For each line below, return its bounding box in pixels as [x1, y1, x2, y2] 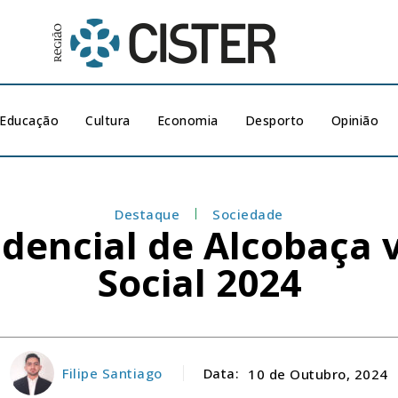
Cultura [85, 112, 131, 129]
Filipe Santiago [62, 364, 163, 382]
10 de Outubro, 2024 [248, 364, 388, 383]
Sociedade [212, 205, 283, 223]
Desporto [244, 112, 305, 129]
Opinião [330, 112, 379, 129]
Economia [156, 112, 219, 129]
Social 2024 [97, 257, 301, 307]
